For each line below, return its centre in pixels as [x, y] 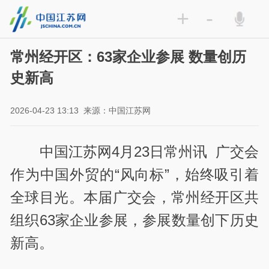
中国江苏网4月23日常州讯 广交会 [149, 151]
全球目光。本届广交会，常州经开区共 [134, 197]
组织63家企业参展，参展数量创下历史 [134, 220]
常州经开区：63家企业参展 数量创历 [128, 57]
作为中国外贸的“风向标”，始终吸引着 [134, 174]
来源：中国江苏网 [117, 111]
